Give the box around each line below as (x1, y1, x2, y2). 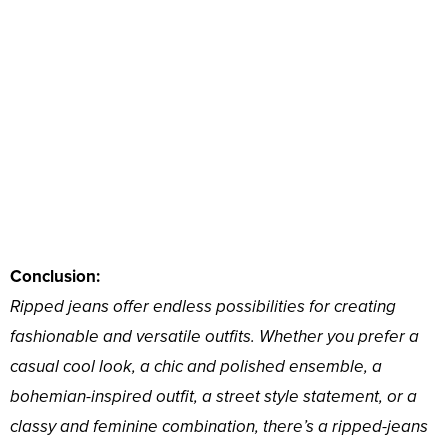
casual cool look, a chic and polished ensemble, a (10, 356, 382, 378)
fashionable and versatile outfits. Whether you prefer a (10, 326, 419, 348)
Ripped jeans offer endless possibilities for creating (10, 296, 396, 318)
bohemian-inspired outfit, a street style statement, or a (10, 386, 417, 408)
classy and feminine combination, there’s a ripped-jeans (10, 416, 428, 438)
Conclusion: (10, 266, 100, 288)
